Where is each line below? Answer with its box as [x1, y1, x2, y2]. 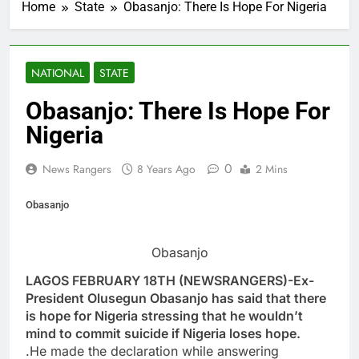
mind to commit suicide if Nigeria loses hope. [26, 325, 301, 341]
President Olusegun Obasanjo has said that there [26, 289, 326, 306]
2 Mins [256, 161, 288, 178]
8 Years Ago [137, 161, 196, 178]
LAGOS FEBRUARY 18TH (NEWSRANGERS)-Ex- [26, 272, 314, 288]
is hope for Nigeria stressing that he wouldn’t [26, 307, 303, 324]
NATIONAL [31, 65, 84, 82]
